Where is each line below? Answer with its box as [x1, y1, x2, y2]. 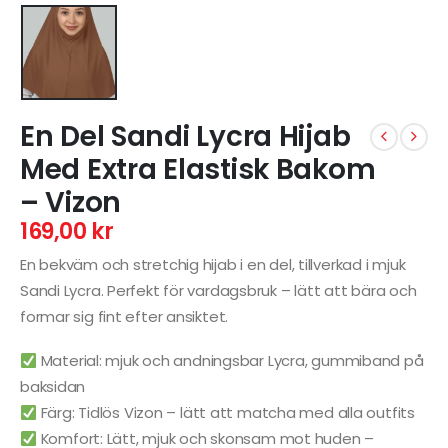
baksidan [20, 376, 86, 398]
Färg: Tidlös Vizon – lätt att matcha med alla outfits [36, 402, 415, 424]
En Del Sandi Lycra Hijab [20, 117, 351, 157]
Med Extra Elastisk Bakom [20, 150, 376, 190]
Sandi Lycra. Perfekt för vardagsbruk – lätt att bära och [20, 279, 417, 301]
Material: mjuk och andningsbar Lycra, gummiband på [36, 350, 424, 372]
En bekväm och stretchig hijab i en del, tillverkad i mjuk [20, 253, 406, 275]
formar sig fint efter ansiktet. [20, 305, 229, 327]
